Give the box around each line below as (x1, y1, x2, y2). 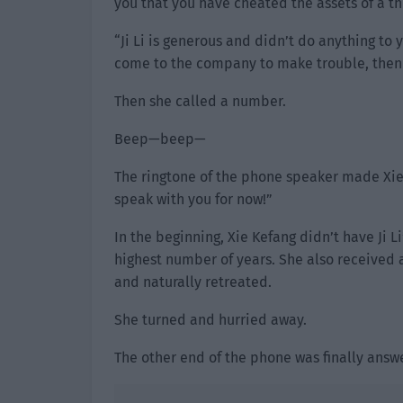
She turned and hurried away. (114, 311, 307, 328)
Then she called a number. (114, 93, 286, 110)
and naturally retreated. (114, 273, 272, 291)
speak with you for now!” (114, 191, 273, 208)
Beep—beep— (114, 130, 206, 148)
